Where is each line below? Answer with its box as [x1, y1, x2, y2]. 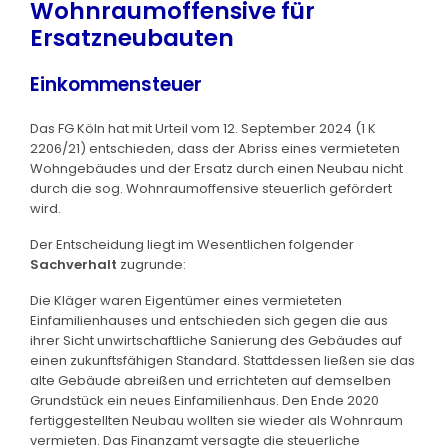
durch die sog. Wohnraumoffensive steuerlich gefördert [30, 178, 392, 198]
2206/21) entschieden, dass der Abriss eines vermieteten [30, 138, 400, 158]
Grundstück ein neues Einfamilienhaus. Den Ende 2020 [30, 390, 379, 410]
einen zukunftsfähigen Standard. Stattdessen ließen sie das [30, 350, 415, 370]
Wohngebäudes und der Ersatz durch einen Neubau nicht [30, 158, 403, 178]
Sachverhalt [30, 254, 117, 274]
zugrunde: [117, 254, 186, 274]
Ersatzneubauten [30, 21, 234, 54]
